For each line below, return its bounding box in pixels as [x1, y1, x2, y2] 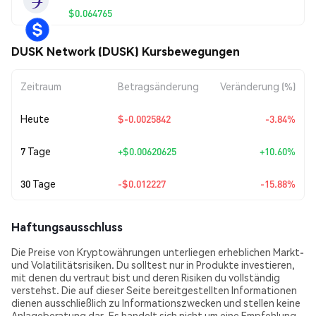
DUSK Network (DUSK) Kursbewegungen [11, 44, 240, 59]
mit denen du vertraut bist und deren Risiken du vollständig [11, 271, 280, 284]
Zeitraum [20, 80, 61, 92]
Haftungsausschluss [11, 219, 123, 234]
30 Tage [20, 177, 56, 190]
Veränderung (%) [220, 80, 296, 92]
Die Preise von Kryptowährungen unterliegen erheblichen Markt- [11, 245, 304, 258]
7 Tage [20, 145, 51, 157]
